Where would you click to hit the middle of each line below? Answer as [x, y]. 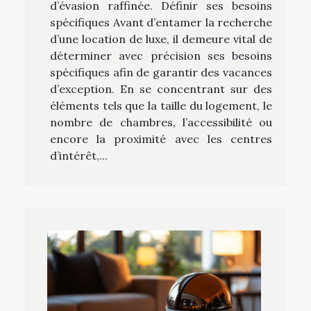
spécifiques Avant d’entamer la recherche [161, 23]
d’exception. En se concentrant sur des [161, 89]
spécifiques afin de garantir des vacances [161, 73]
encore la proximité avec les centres [161, 139]
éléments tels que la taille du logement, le [161, 106]
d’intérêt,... [79, 156]
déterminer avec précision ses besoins [161, 56]
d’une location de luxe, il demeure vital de [161, 39]
